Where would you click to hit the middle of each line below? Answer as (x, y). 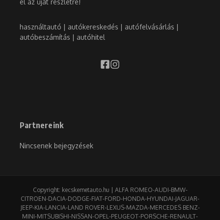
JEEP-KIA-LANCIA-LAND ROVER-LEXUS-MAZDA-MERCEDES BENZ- (110, 208)
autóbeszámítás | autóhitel (62, 37)
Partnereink (42, 125)
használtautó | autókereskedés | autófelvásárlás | (99, 27)
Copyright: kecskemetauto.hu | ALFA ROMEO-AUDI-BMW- (110, 190)
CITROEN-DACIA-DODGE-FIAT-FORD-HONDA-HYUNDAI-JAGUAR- (110, 199)
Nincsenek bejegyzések (56, 146)
